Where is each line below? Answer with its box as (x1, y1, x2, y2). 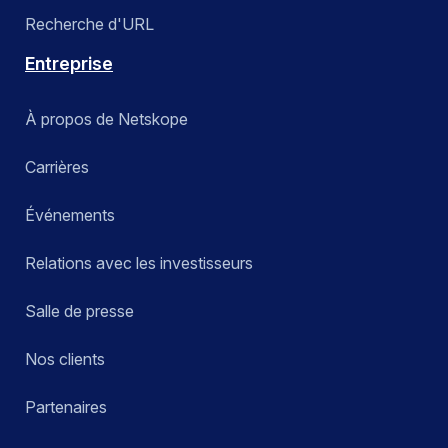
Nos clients (25, 349, 105, 370)
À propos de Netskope (25, 109, 188, 130)
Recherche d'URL (25, 14, 154, 35)
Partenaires (25, 397, 107, 418)
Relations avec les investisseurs (25, 253, 253, 274)
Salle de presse (25, 301, 134, 322)
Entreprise (25, 53, 113, 75)
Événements (25, 205, 115, 226)
